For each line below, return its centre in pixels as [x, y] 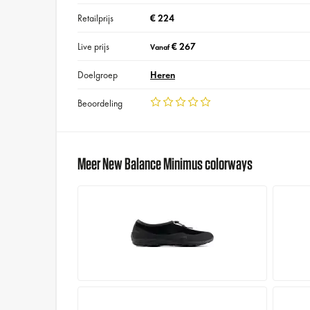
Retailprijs [96, 18]
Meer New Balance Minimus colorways [165, 163]
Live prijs [94, 47]
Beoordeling [100, 103]
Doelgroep [98, 75]
